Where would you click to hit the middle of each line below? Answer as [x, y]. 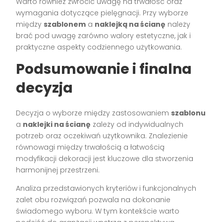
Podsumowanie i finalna [104, 69]
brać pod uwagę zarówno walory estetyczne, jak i [104, 36]
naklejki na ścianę [57, 125]
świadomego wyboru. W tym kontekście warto [98, 211]
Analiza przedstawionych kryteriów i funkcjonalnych [106, 189]
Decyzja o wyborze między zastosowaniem [94, 113]
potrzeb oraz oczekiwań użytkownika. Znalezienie [102, 136]
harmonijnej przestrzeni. [58, 170]
